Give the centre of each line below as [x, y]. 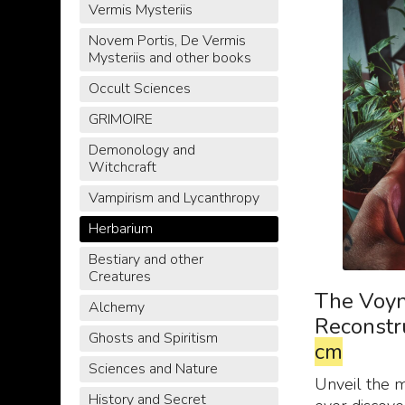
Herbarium [120, 229]
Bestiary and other [146, 260]
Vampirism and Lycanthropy [174, 198]
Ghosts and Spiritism [153, 339]
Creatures [119, 277]
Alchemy [116, 308]
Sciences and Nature [153, 369]
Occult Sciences [139, 89]
